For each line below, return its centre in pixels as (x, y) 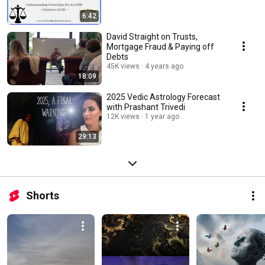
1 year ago (162, 116)
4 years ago (164, 66)
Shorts (43, 195)
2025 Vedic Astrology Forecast (163, 97)
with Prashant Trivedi (146, 107)
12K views (123, 116)
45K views (123, 66)
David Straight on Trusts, (152, 36)
